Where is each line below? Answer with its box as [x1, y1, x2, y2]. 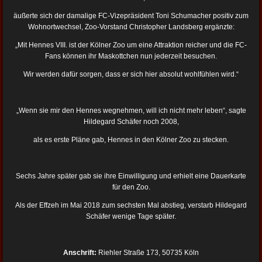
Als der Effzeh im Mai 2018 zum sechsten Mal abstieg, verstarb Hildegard [15, 201, 247, 209]
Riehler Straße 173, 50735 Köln [98, 248, 199, 257]
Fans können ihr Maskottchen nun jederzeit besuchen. [45, 51, 217, 60]
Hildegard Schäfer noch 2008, [83, 117, 179, 126]
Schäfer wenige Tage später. [86, 212, 176, 220]
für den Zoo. [112, 182, 150, 191]
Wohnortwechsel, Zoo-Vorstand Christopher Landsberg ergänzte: [27, 22, 235, 31]
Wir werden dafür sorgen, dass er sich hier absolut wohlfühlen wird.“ [23, 70, 239, 78]
